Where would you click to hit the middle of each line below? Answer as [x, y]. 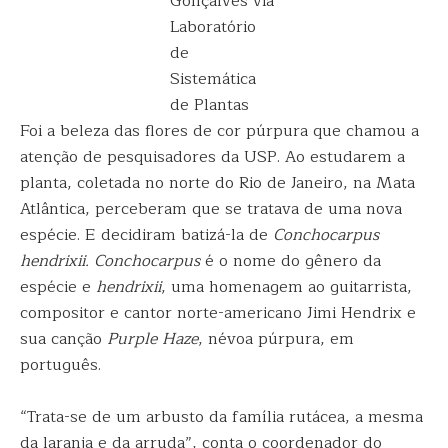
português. [60, 365]
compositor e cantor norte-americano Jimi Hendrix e [218, 313]
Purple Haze [152, 339]
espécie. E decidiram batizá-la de [146, 235]
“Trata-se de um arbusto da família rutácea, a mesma [221, 417]
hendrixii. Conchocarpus [112, 261]
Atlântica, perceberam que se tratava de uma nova [211, 209]
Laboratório [213, 27]
